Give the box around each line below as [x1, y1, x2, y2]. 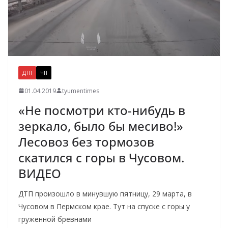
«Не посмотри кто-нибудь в [18, 101, 185, 119]
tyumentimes [62, 86, 99, 95]
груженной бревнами [18, 214, 92, 224]
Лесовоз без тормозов [18, 133, 154, 150]
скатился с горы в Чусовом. [18, 149, 184, 166]
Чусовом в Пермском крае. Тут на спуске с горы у [18, 201, 190, 211]
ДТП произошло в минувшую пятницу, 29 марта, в [18, 188, 192, 198]
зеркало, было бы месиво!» [18, 117, 183, 134]
